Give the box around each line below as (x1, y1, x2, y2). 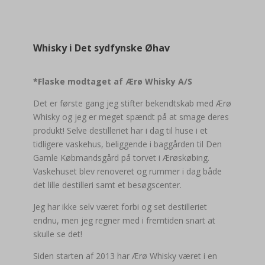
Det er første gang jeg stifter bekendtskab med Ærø (33, 98, 231, 109)
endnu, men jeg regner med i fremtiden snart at (33, 215, 215, 226)
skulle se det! (33, 228, 82, 240)
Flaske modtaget (38, 76, 114, 87)
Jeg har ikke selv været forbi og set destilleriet (33, 201, 207, 212)
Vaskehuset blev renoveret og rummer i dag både (33, 166, 222, 177)
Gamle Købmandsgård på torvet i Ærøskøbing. (33, 152, 209, 163)
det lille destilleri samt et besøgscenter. (33, 179, 182, 190)
